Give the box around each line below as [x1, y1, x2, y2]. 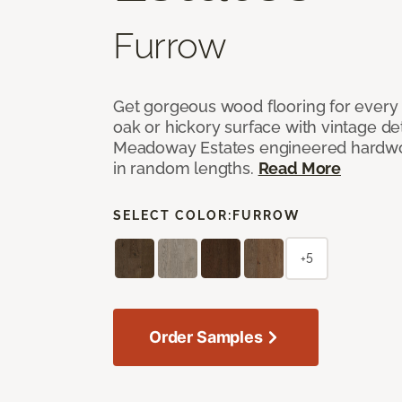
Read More [258, 158, 341, 178]
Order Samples [149, 327, 263, 346]
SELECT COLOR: [113, 207, 232, 223]
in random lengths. [113, 158, 258, 178]
